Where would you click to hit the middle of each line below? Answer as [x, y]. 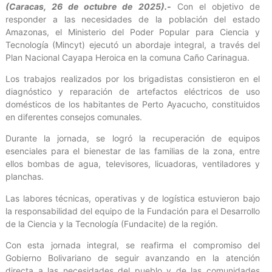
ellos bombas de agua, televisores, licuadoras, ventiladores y [133, 164]
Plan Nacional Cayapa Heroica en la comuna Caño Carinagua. [127, 57]
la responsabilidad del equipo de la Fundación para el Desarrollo [133, 211]
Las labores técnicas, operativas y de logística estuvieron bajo [133, 198]
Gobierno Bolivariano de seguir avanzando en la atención [133, 258]
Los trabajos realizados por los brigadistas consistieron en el [133, 78]
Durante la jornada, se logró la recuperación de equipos [133, 138]
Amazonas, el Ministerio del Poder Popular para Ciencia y [133, 32]
